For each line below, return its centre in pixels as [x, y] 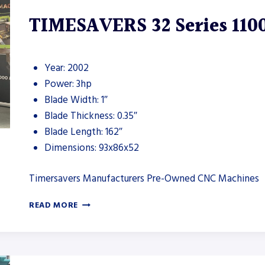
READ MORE [54, 206]
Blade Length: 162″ [83, 132]
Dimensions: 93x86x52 [91, 148]
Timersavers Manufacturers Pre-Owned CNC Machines [144, 179]
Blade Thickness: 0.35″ [91, 116]
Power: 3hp [68, 84]
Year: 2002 [66, 68]
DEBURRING [102, 252]
